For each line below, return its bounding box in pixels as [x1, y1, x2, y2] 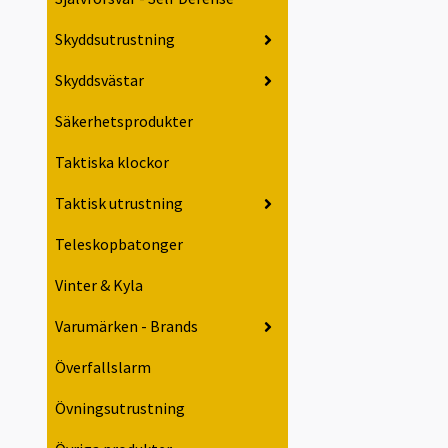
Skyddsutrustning [55, 29, 175, 50]
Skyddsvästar [55, 70, 144, 91]
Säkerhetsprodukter [55, 111, 193, 132]
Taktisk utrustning [55, 193, 183, 214]
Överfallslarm [55, 357, 151, 378]
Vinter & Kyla [55, 275, 143, 296]
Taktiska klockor [55, 152, 169, 173]
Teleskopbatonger [55, 234, 183, 255]
